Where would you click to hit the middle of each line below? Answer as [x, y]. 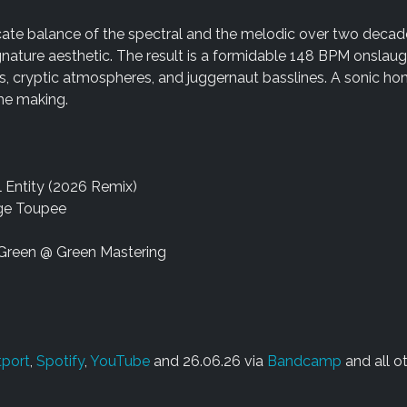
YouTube [119, 361]
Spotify [60, 361]
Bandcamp [304, 361]
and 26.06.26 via [208, 361]
